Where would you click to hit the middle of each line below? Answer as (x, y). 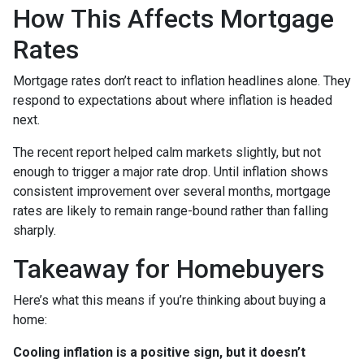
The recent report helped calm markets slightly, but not (167, 152)
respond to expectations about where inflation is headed (173, 100)
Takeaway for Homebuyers (169, 269)
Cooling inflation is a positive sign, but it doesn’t (159, 352)
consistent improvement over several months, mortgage (172, 191)
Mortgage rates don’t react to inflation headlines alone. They (182, 80)
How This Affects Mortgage (173, 18)
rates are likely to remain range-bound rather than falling (171, 210)
